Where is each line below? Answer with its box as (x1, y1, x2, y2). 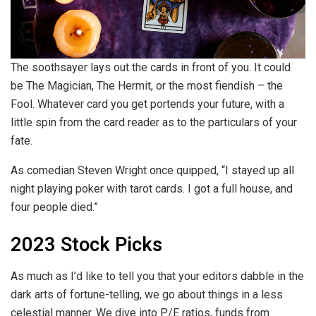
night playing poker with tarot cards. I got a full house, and (11, 181, 293, 195)
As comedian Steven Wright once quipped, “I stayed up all (11, 163, 294, 177)
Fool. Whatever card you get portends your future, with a (11, 97, 284, 111)
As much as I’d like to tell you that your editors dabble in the (11, 269, 304, 284)
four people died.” (11, 200, 98, 214)
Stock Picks (61, 231, 162, 260)
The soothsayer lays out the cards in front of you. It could (11, 60, 291, 74)
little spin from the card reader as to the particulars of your (11, 115, 297, 129)
